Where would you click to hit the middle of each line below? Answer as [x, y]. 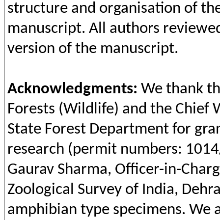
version [31, 49]
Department [129, 129]
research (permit [64, 150]
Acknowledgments [70, 89]
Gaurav [30, 170]
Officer [137, 170]
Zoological [41, 190]
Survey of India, [126, 190]
